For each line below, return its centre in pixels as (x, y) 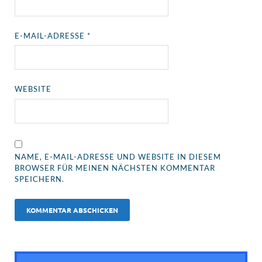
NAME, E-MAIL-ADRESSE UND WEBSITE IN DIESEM (118, 156)
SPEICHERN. (40, 179)
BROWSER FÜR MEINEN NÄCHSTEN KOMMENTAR (115, 168)
